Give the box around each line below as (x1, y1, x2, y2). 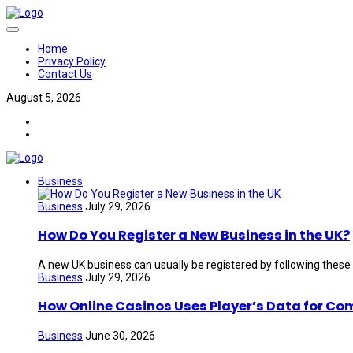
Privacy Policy (38, 55, 106, 68)
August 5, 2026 (6, 91, 81, 104)
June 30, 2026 (85, 329, 155, 342)
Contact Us (38, 68, 92, 80)
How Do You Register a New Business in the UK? (38, 226, 350, 245)
